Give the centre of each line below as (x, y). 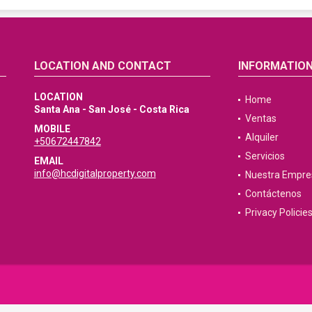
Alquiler (262, 137)
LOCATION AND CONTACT (102, 65)
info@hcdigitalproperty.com (95, 173)
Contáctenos (273, 193)
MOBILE (52, 128)
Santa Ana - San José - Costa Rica (111, 109)
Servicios (265, 156)
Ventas (260, 118)
